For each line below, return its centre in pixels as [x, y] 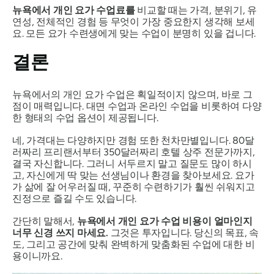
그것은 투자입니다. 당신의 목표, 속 [183, 233]
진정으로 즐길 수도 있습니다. [75, 198]
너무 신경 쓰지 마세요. [60, 233]
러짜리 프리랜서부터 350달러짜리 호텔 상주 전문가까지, [134, 152]
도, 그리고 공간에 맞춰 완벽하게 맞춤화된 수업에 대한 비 [134, 244]
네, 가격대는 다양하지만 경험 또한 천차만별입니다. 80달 [133, 140]
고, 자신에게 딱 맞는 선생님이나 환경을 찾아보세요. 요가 [133, 175]
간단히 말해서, [44, 221]
